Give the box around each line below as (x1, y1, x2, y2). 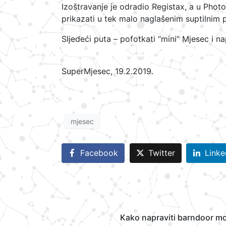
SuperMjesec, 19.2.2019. (62, 66, 153, 76)
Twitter (148, 148, 175, 158)
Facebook (80, 148, 118, 158)
